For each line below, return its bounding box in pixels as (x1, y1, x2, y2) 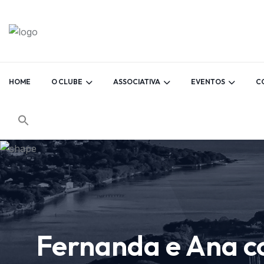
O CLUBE (51, 77, 82, 86)
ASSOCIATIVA (113, 77, 160, 86)
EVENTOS (191, 77, 225, 86)
